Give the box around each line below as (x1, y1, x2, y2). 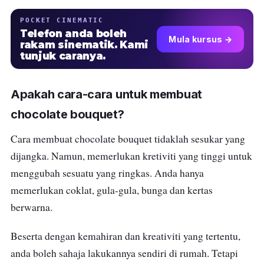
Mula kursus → (169, 34, 232, 44)
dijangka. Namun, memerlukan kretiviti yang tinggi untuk (11, 149, 252, 163)
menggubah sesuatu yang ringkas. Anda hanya (11, 166, 204, 180)
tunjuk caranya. (20, 50, 105, 62)
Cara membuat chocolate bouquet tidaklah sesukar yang (11, 132, 245, 146)
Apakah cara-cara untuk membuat (11, 87, 202, 102)
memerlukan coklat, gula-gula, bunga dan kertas (11, 183, 213, 197)
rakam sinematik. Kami (20, 39, 148, 51)
